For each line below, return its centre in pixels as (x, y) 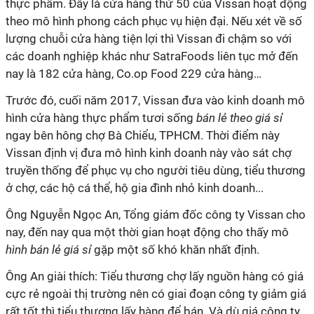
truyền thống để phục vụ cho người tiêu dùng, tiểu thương (156, 170)
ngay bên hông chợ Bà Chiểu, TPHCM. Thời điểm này (143, 135)
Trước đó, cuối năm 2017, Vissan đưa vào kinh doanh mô (155, 100)
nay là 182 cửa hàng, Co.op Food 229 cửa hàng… (134, 74)
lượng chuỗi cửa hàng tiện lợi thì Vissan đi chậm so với (149, 39)
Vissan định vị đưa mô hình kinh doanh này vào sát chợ (149, 153)
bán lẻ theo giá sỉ (239, 118)
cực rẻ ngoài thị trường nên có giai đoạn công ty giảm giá (156, 294)
